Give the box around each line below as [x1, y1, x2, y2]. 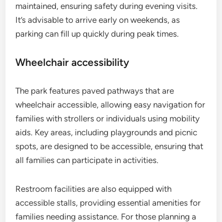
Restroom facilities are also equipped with [15, 184, 172, 194]
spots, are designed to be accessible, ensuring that [15, 141, 204, 152]
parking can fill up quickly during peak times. [15, 29, 179, 39]
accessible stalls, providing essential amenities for [15, 198, 201, 208]
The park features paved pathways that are [15, 86, 174, 96]
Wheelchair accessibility [15, 56, 130, 69]
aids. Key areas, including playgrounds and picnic [15, 127, 198, 138]
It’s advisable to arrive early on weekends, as [15, 15, 180, 25]
